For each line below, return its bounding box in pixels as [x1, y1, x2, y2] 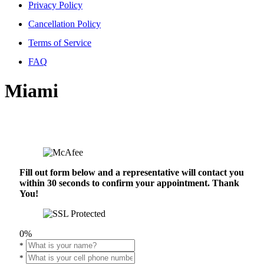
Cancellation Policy [28, 19, 101, 29]
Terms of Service [28, 38, 91, 48]
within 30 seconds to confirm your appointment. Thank [19, 178, 239, 189]
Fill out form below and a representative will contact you [19, 167, 244, 178]
